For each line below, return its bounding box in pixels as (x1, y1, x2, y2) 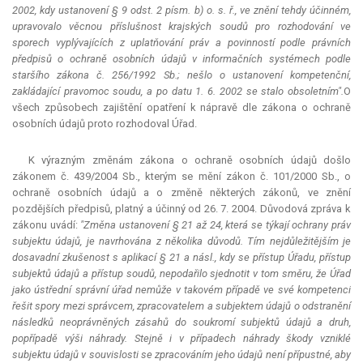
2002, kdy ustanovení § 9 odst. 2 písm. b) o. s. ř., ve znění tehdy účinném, (12, 4, 351, 17)
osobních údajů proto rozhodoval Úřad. (12, 117, 197, 130)
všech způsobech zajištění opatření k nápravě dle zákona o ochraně (12, 101, 351, 114)
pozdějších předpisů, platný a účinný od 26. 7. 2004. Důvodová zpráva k (12, 203, 351, 216)
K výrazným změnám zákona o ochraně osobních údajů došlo (28, 154, 351, 167)
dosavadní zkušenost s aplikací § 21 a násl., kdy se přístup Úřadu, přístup (12, 251, 351, 264)
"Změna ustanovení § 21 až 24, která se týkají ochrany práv (80, 219, 352, 232)
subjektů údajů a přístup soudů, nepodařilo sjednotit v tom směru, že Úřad (12, 267, 351, 280)
